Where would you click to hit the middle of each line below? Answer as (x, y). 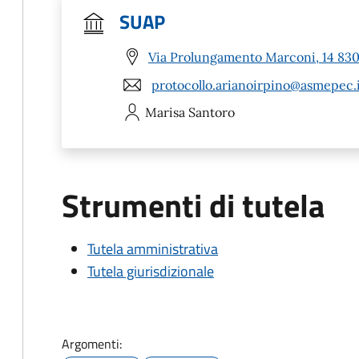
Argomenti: (92, 344)
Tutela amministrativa (153, 249)
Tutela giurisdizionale (151, 271)
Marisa (165, 112)
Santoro (212, 112)
